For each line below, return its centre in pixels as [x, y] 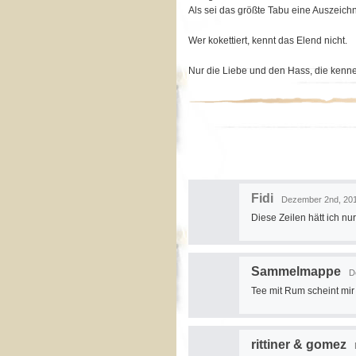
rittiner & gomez [299, 344]
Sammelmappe [296, 271]
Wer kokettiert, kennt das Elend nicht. [268, 41]
